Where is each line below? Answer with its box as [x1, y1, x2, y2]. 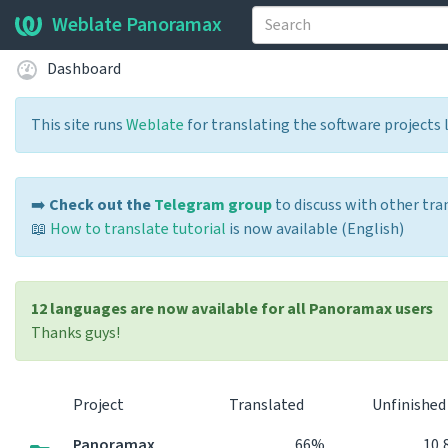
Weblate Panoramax [52, 11, 222, 39]
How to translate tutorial [50, 218, 226, 240]
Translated [229, 394, 307, 416]
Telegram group [154, 194, 272, 216]
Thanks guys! [31, 322, 120, 344]
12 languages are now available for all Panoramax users [31, 298, 433, 320]
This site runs [31, 114, 126, 136]
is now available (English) [226, 218, 404, 240]
